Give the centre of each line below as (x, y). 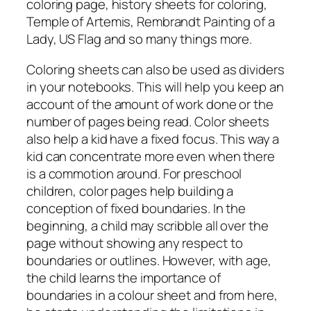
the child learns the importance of (124, 277)
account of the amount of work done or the (150, 104)
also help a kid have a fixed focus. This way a (153, 138)
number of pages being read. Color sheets (148, 121)
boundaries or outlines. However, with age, (149, 260)
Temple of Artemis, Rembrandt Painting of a (151, 22)
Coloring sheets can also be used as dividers (155, 69)
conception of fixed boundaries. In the (136, 208)
